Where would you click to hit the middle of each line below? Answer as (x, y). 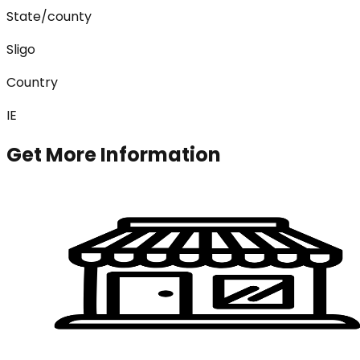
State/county (49, 16)
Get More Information (114, 155)
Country (32, 82)
